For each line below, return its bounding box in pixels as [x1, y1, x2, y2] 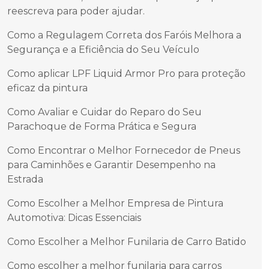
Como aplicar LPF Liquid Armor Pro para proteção [7, 68, 246, 79]
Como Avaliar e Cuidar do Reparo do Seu [7, 106, 202, 118]
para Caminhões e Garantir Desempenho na [7, 159, 216, 171]
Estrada [7, 174, 43, 185]
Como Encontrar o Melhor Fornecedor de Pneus [7, 145, 240, 156]
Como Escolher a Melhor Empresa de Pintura [7, 198, 223, 209]
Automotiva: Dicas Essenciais [7, 212, 141, 223]
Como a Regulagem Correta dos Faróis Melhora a [7, 29, 241, 41]
